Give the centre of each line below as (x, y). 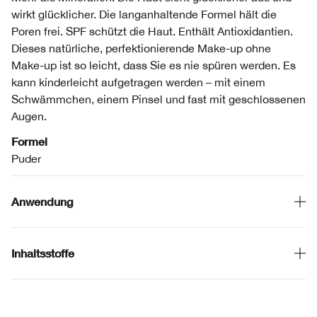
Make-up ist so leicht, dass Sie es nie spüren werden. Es (154, 65)
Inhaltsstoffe (43, 253)
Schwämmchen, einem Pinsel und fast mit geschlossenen (158, 99)
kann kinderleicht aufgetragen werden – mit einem (138, 82)
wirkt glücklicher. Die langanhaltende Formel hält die (144, 14)
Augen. (29, 116)
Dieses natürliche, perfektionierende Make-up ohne (141, 48)
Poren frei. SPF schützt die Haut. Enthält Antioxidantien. (152, 31)
